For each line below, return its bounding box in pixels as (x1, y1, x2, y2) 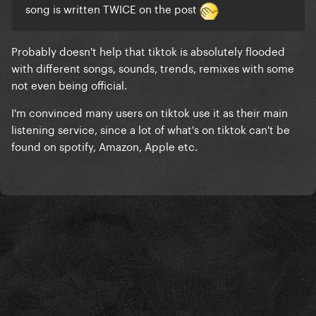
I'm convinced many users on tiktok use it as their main (11, 102, 288, 120)
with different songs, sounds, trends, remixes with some (11, 58, 294, 75)
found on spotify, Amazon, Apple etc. (11, 136, 197, 154)
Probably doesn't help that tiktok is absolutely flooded (11, 41, 285, 59)
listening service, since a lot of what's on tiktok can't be (11, 119, 290, 137)
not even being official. (11, 75, 130, 92)
